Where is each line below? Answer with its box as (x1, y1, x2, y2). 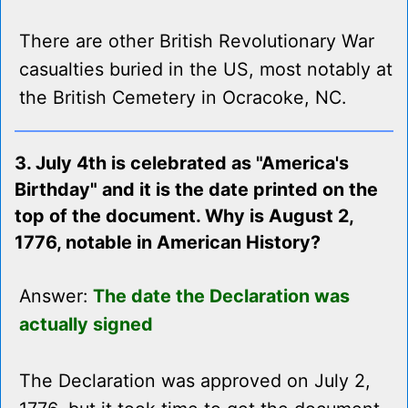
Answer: (19, 285, 93, 308)
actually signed (19, 313, 153, 336)
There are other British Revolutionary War (19, 30, 374, 53)
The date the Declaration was (93, 285, 350, 308)
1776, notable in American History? (15, 231, 321, 254)
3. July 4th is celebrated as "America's (15, 152, 349, 175)
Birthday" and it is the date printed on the (15, 178, 378, 201)
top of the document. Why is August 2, (15, 205, 353, 228)
